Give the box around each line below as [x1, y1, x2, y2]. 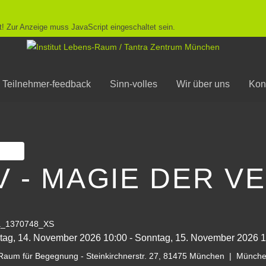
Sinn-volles [110, 79, 157, 89]
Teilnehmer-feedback [2, 79, 91, 89]
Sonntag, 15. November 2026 [135, 233, 258, 243]
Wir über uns [176, 79, 230, 89]
